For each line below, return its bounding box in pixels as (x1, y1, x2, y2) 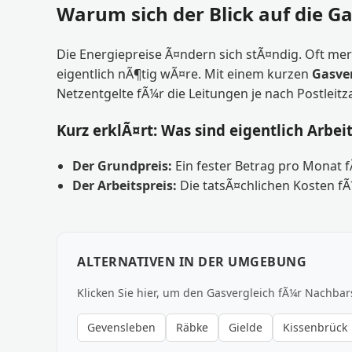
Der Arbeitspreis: (72, 176, 177, 194)
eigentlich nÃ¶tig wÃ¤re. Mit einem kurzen (57, 65, 312, 83)
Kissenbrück (283, 319, 347, 335)
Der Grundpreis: (72, 156, 172, 174)
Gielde (229, 319, 262, 335)
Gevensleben (87, 319, 156, 335)
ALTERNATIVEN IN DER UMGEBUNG (77, 252, 306, 270)
